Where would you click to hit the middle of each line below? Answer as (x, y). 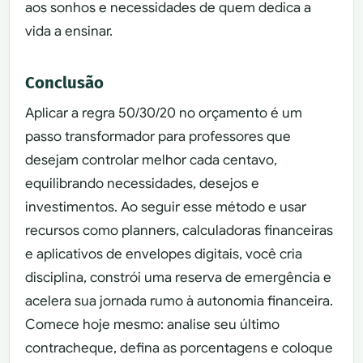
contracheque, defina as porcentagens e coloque (179, 348)
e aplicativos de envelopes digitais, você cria (164, 254)
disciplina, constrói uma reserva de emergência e (179, 278)
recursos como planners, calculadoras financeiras (179, 231)
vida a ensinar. (69, 31)
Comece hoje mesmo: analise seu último (153, 325)
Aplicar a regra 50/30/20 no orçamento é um (164, 113)
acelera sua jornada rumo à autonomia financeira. (179, 301)
